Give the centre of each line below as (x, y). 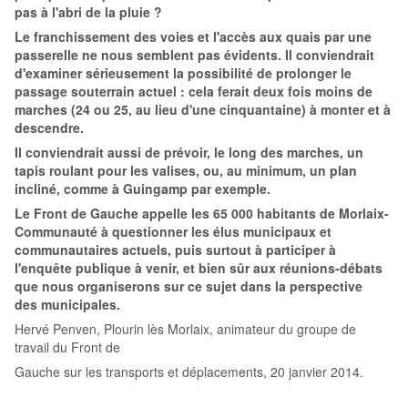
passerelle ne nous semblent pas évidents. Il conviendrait (194, 55)
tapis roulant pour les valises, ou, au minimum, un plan (186, 171)
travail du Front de (67, 347)
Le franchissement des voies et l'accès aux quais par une (193, 37)
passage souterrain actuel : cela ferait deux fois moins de (194, 92)
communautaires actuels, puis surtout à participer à (175, 250)
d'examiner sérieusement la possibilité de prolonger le (183, 73)
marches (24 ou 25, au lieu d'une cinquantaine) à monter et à (203, 110)
